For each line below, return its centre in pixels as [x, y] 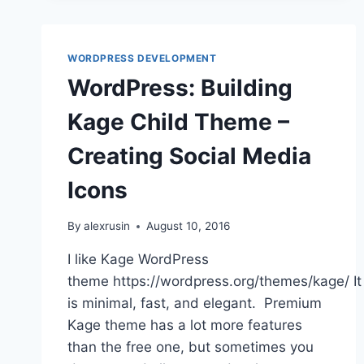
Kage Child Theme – [178, 121]
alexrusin [107, 226]
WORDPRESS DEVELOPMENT [142, 58]
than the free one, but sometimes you [191, 347]
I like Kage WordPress [138, 260]
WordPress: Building [180, 87]
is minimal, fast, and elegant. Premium [195, 303]
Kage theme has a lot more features [185, 325]
